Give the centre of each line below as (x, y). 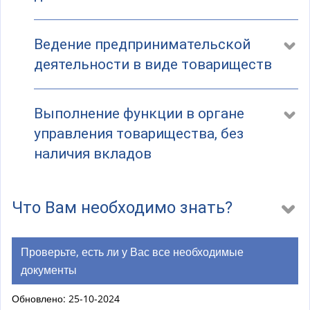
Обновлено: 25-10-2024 (66, 299)
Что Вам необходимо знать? (122, 208)
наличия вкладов (93, 154)
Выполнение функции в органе (139, 114)
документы (48, 270)
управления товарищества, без (139, 134)
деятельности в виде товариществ (153, 64)
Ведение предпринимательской (142, 44)
